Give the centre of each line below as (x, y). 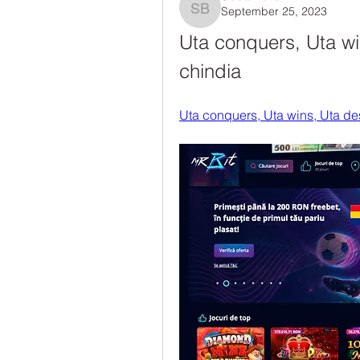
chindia (210, 71)
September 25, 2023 (274, 11)
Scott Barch (237, 15)
